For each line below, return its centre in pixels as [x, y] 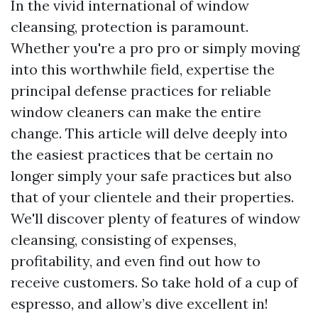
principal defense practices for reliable [141, 91]
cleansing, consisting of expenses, [124, 240]
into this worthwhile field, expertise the [143, 69]
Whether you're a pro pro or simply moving [155, 48]
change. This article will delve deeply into [149, 133]
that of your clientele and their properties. [152, 197]
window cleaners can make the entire [136, 112]
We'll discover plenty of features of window [155, 218]
